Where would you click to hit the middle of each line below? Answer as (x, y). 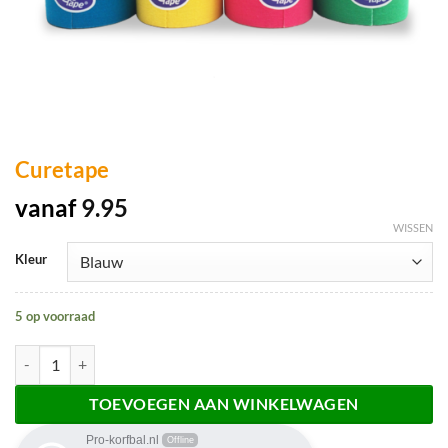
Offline (180, 439)
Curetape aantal (63, 355)
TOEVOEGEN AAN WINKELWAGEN (224, 403)
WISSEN (413, 227)
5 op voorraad (55, 316)
